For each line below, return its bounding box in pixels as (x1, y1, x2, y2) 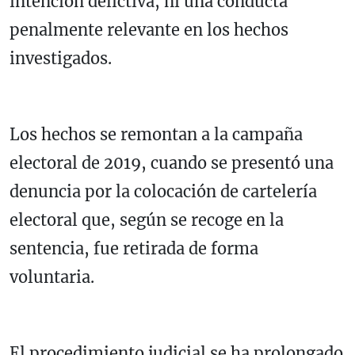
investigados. (10, 48, 112, 69)
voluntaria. (10, 267, 94, 288)
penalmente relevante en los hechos (10, 20, 288, 40)
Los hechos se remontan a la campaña (10, 124, 303, 145)
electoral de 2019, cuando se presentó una (10, 153, 334, 174)
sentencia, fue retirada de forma (10, 239, 258, 259)
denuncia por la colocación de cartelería (10, 181, 317, 202)
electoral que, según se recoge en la (10, 210, 284, 231)
